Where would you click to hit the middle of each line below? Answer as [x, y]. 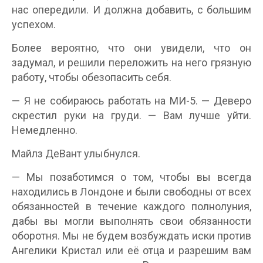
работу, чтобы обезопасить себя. [92, 77]
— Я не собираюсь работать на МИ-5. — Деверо [131, 101]
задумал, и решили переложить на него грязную [131, 63]
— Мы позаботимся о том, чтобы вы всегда [131, 177]
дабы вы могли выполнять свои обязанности [131, 221]
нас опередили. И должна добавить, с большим [131, 10]
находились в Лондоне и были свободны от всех [131, 192]
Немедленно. [45, 130]
